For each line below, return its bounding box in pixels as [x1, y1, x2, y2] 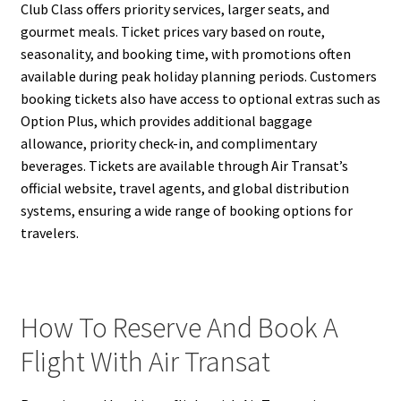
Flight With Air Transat [20, 343, 270, 380]
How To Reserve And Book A [20, 309, 338, 346]
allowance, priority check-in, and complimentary [20, 134, 317, 153]
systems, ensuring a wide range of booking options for [20, 201, 353, 220]
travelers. [20, 224, 79, 243]
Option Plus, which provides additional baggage [20, 112, 312, 131]
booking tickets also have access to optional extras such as [20, 90, 380, 108]
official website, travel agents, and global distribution [20, 179, 349, 198]
